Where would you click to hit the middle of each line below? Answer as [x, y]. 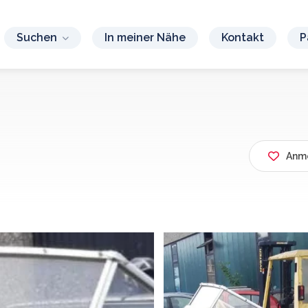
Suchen [37, 37]
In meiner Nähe [145, 37]
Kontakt [243, 37]
